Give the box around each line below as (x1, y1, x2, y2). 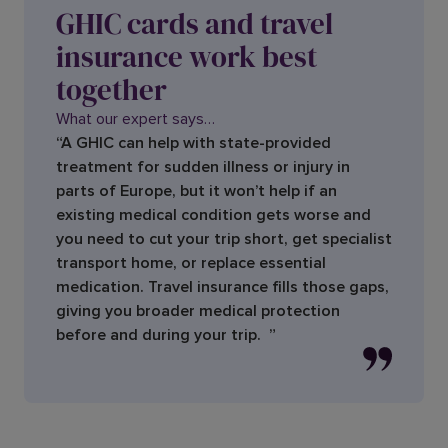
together (56, 70, 167, 111)
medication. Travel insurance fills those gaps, (56, 277, 389, 298)
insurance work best (56, 37, 317, 78)
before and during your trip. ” (56, 325, 276, 346)
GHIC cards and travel (56, 4, 333, 45)
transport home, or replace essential (56, 253, 326, 274)
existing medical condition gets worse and (56, 205, 371, 226)
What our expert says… (56, 109, 215, 130)
